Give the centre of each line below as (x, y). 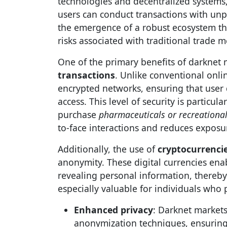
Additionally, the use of (108, 149)
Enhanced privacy (113, 210)
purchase (78, 115)
